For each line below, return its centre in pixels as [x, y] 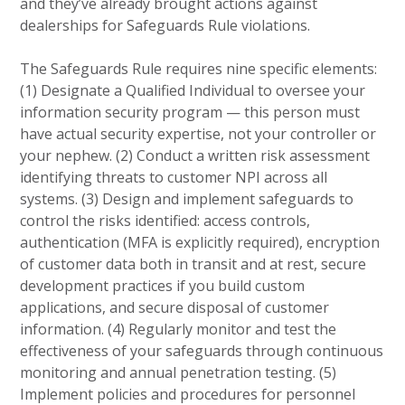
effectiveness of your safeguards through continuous [202, 350]
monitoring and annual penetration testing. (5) [179, 372]
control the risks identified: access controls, [165, 220]
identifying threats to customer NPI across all [174, 177]
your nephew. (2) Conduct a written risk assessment [195, 155]
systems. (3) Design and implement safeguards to [187, 198]
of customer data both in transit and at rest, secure [193, 264]
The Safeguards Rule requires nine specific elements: [199, 68]
